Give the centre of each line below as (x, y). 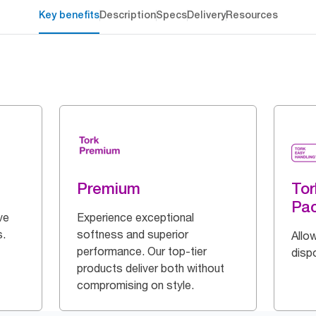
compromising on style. (135, 285)
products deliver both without (151, 268)
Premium (109, 188)
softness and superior (133, 234)
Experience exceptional (135, 217)
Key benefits (69, 15)
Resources (251, 15)
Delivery (206, 15)
